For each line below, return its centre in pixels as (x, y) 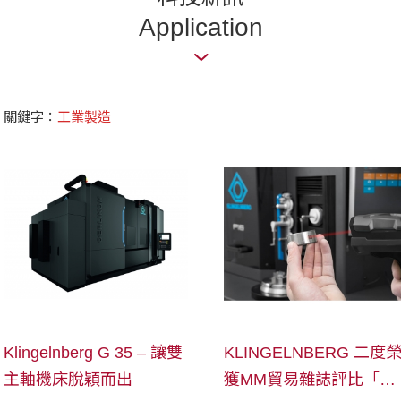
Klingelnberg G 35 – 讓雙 (93, 353)
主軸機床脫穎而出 (68, 380)
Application (200, 27)
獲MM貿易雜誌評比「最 (310, 380)
